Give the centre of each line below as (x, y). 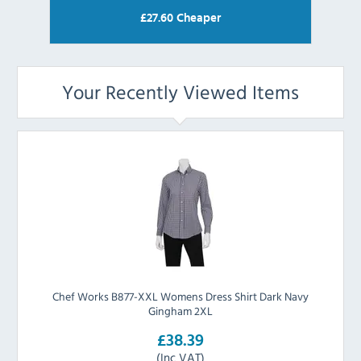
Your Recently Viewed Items (180, 91)
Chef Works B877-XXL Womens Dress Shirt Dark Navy (180, 296)
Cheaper (197, 18)
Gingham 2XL (180, 310)
